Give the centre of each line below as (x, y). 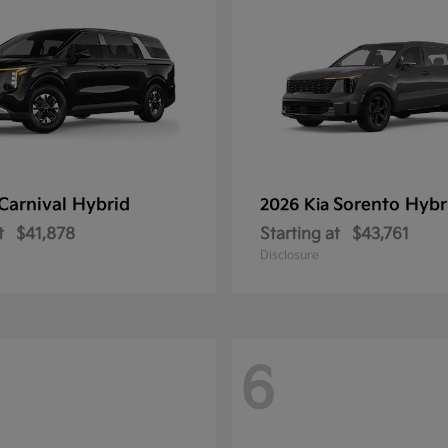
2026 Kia (296, 206)
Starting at (300, 235)
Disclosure (289, 256)
